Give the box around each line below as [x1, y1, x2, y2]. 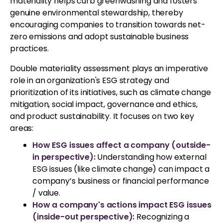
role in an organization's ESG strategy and [10, 74, 169, 86]
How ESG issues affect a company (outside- [32, 139, 211, 151]
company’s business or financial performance [32, 175, 209, 187]
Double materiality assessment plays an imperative [10, 62, 208, 74]
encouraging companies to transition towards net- [10, 18, 206, 30]
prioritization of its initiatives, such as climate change [10, 86, 211, 98]
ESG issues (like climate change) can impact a [32, 163, 210, 175]
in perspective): [32, 151, 96, 163]
